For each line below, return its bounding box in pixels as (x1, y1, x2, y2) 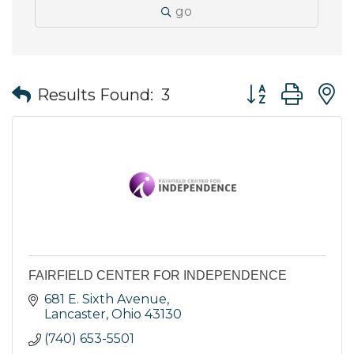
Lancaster (44, 307, 106, 322)
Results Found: (37, 85, 153, 104)
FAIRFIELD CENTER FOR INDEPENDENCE (28, 269, 287, 283)
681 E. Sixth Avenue (44, 292, 167, 307)
